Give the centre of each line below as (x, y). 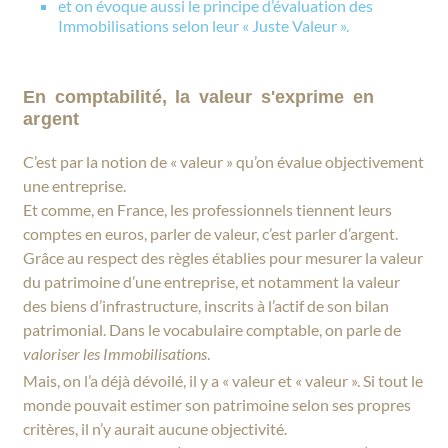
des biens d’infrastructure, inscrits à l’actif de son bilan (206, 306)
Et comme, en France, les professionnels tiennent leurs (208, 210)
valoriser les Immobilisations (115, 354)
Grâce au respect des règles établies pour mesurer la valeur (223, 258)
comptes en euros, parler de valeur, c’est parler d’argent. (211, 234)
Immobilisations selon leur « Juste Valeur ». (204, 26)
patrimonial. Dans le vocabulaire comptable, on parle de (212, 330)
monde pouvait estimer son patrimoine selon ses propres (217, 405)
